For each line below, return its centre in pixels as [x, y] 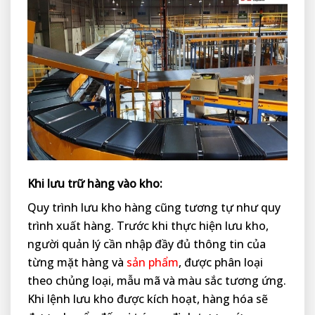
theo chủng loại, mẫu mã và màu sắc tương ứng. [157, 281]
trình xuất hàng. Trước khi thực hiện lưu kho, [148, 226]
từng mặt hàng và [77, 263]
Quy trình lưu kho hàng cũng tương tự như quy [154, 208]
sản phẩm [153, 263]
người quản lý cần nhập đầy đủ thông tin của [147, 244]
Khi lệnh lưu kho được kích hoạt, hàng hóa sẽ [148, 299]
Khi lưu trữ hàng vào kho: [95, 184]
